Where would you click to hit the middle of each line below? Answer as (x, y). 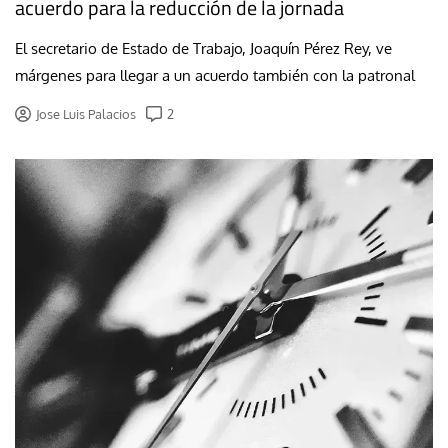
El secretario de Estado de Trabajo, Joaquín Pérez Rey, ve (203, 49)
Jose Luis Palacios (85, 114)
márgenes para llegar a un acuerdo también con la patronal (215, 76)
